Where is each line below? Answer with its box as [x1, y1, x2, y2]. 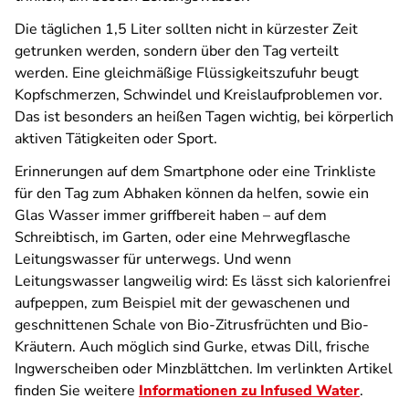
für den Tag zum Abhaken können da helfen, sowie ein [15, 184, 369, 204]
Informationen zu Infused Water [139, 381, 360, 401]
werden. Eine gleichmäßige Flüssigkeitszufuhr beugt [15, 63, 359, 83]
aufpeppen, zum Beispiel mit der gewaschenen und [15, 293, 350, 313]
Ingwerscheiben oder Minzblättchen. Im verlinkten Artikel [15, 359, 393, 379]
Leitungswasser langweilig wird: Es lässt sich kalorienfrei [15, 271, 391, 291]
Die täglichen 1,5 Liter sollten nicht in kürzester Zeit [15, 19, 358, 39]
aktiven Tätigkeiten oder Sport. [15, 129, 221, 149]
